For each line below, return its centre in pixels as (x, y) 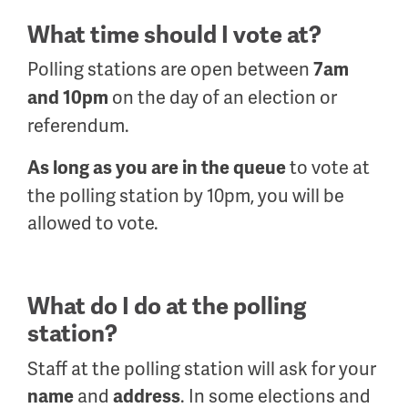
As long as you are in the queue (157, 168)
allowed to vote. (93, 223)
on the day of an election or (224, 97)
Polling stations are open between (170, 69)
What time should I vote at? (174, 35)
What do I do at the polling (167, 306)
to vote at (328, 168)
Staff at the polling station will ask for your (202, 368)
